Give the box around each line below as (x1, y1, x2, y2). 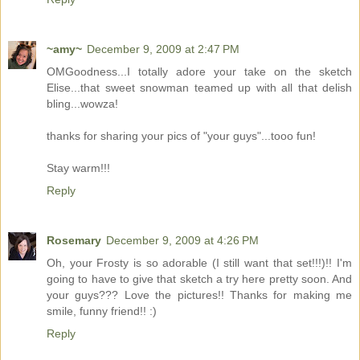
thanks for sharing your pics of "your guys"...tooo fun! (47, 129, 316, 143)
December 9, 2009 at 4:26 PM (106, 234, 259, 247)
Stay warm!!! (47, 162, 110, 175)
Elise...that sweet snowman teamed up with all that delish (47, 81, 352, 95)
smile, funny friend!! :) (47, 305, 157, 318)
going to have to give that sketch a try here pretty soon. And (47, 272, 352, 286)
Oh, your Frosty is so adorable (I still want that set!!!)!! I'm (47, 256, 352, 270)
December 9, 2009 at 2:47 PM (87, 43, 239, 56)
